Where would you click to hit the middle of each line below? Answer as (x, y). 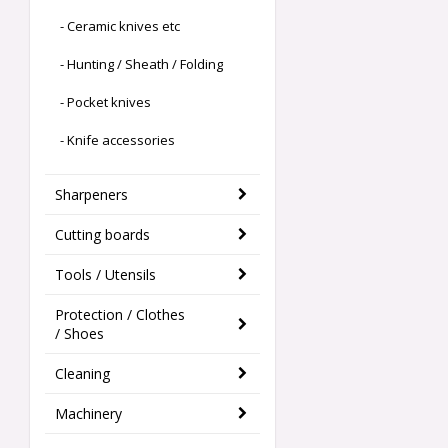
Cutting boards (102, 235)
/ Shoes (79, 334)
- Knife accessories (117, 140)
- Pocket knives (105, 102)
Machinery (88, 414)
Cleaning (82, 374)
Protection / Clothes (120, 315)
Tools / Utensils (105, 275)
